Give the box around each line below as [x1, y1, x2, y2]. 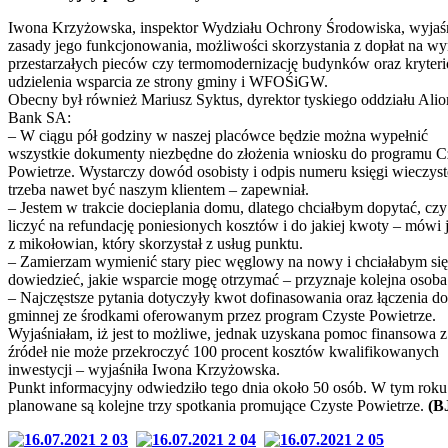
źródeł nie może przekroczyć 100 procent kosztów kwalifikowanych [8, 342, 439, 360]
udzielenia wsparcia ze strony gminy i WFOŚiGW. [8, 72, 328, 90]
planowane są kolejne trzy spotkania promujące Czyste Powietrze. [8, 396, 424, 414]
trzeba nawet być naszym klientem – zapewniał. [8, 180, 309, 198]
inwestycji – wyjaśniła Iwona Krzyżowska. [8, 360, 280, 378]
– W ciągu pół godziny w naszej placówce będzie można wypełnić [8, 126, 428, 144]
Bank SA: [8, 108, 71, 126]
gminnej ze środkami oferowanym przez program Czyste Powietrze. [8, 306, 436, 324]
